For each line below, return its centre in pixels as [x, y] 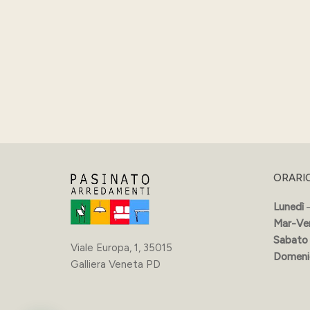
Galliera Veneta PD [116, 264]
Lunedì [288, 207]
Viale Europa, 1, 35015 [121, 247]
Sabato [290, 240]
